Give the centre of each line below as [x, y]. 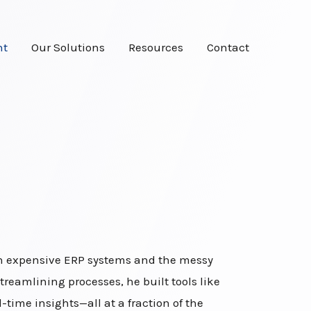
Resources [156, 47]
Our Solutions [68, 47]
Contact [228, 47]
